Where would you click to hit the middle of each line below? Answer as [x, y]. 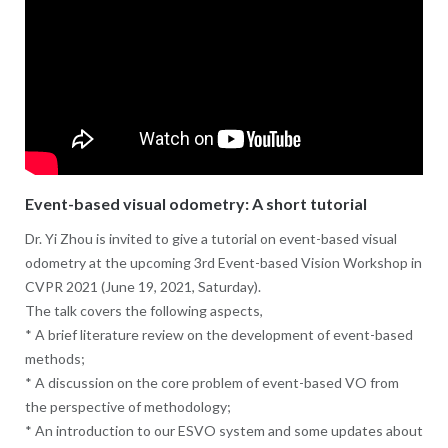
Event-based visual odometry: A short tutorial [195, 203]
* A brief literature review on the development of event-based [218, 335]
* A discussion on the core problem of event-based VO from [211, 383]
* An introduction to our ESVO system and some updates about [223, 431]
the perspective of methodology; [127, 407]
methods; [54, 359]
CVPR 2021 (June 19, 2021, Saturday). [142, 287]
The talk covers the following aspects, [143, 311]
